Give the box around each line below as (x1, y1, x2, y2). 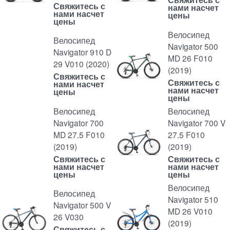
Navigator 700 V (167, 117, 225, 128)
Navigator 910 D (53, 46, 111, 57)
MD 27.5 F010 (53, 129, 105, 140)
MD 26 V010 (167, 205, 213, 217)
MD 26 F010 (167, 52, 213, 64)
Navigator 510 (167, 194, 218, 205)
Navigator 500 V (53, 199, 111, 210)
